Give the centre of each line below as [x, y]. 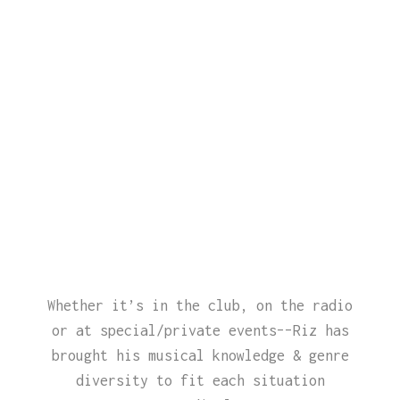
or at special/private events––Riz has [200, 330]
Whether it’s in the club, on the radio [200, 305]
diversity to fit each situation [200, 380]
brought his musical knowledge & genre [200, 355]
